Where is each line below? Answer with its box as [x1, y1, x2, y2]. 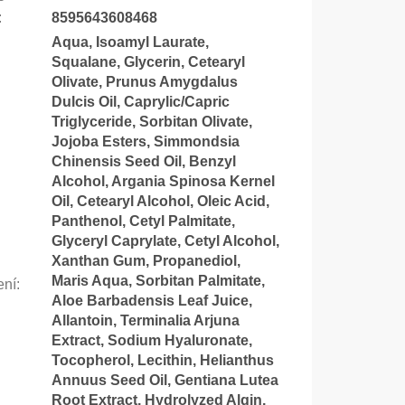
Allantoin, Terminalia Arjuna [51, 312, 240, 328]
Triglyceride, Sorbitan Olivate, [51, 113, 252, 129]
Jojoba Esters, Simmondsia [51, 133, 240, 149]
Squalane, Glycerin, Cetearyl [51, 53, 245, 70]
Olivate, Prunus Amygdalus [51, 73, 238, 89]
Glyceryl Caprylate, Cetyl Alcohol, [51, 232, 279, 249]
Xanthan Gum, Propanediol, [51, 252, 240, 268]
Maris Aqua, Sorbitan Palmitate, [51, 272, 265, 288]
